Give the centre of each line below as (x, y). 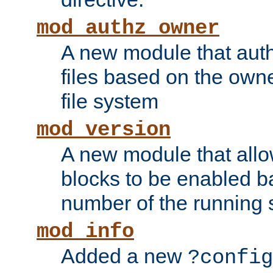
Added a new (124, 256)
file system (110, 101)
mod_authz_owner (128, 28)
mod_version (104, 130)
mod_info (85, 232)
